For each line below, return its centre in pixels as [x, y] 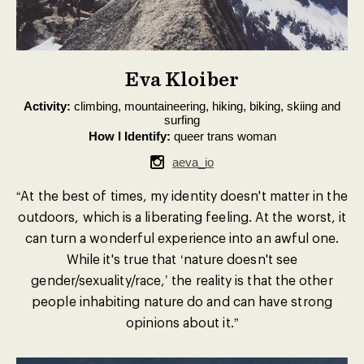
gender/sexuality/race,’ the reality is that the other [182, 280]
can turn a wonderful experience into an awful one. [182, 238]
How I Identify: [129, 136]
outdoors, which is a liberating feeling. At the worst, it [182, 217]
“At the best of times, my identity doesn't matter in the [182, 195]
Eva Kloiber [182, 79]
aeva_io [193, 162]
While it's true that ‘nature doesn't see [182, 259]
